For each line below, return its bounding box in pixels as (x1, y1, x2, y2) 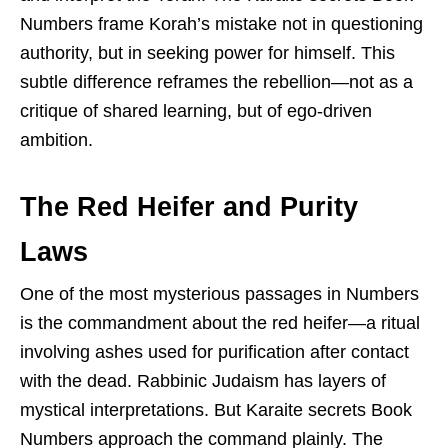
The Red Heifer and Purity (20, 191, 358, 222)
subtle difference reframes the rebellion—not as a (20, 71, 413, 92)
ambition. (20, 129, 93, 150)
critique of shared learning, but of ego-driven (20, 100, 372, 121)
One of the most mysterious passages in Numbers (20, 283, 419, 304)
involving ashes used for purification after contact (20, 341, 409, 362)
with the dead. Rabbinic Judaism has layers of (20, 370, 386, 391)
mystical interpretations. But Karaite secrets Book (20, 399, 412, 420)
